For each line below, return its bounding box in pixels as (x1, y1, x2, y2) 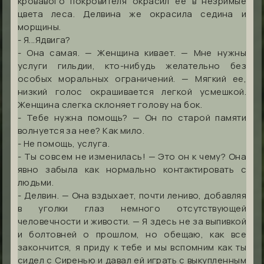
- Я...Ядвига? (18, 33, 71, 46)
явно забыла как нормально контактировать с (18, 163, 246, 176)
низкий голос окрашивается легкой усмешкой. (18, 85, 246, 98)
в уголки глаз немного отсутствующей (18, 202, 246, 214)
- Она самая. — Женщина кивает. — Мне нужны (18, 46, 246, 59)
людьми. (18, 176, 54, 189)
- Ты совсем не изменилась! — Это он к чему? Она (18, 150, 246, 163)
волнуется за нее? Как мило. (18, 124, 145, 137)
